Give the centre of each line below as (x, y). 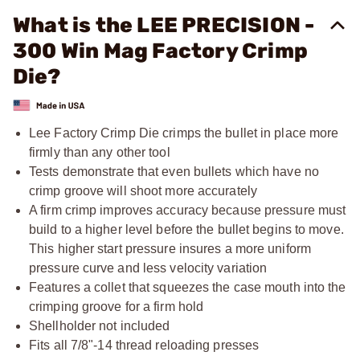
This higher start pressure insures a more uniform (170, 248)
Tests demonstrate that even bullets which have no (174, 171)
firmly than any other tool (100, 152)
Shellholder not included (100, 325)
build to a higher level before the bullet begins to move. (186, 229)
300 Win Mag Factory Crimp (161, 51)
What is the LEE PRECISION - (164, 25)
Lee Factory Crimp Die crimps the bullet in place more (184, 133)
